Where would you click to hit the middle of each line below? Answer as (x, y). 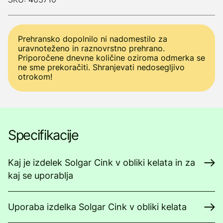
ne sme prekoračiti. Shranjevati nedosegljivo (101, 67)
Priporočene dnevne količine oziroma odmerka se (111, 58)
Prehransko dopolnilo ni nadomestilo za (93, 39)
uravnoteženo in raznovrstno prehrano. (91, 48)
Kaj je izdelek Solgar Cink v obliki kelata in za (102, 163)
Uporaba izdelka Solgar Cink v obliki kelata (97, 207)
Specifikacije (43, 135)
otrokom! (35, 77)
